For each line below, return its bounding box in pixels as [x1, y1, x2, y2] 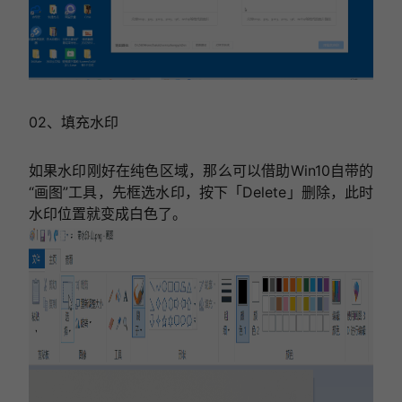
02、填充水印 [28, 113, 118, 132]
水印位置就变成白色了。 [28, 205, 187, 223]
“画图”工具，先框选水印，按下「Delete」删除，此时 [28, 183, 374, 202]
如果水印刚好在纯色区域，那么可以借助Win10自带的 [28, 162, 374, 180]
